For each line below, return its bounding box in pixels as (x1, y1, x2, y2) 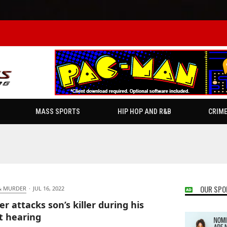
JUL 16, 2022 (32, 184, 64, 193)
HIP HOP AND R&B (117, 107, 171, 116)
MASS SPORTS (35, 107, 80, 116)
